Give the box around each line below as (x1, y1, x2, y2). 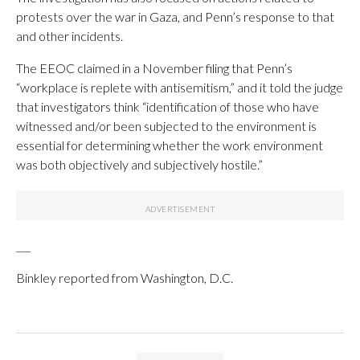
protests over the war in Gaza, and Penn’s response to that (16, 9, 334, 24)
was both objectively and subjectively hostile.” (16, 157, 263, 172)
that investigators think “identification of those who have (16, 99, 319, 114)
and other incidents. (16, 28, 123, 43)
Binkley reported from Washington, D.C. (16, 270, 233, 285)
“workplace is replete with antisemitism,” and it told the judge (16, 80, 343, 95)
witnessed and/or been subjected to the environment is (16, 118, 317, 133)
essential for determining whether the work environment (16, 137, 323, 153)
